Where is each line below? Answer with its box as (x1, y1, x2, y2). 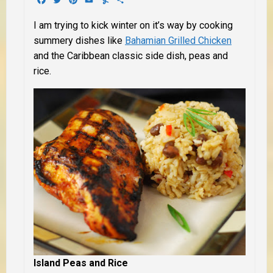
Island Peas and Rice (34, 257, 128, 269)
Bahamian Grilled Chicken (125, 34, 232, 46)
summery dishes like (34, 34, 125, 46)
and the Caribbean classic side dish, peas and (34, 49, 228, 62)
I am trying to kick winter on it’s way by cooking (34, 19, 233, 31)
